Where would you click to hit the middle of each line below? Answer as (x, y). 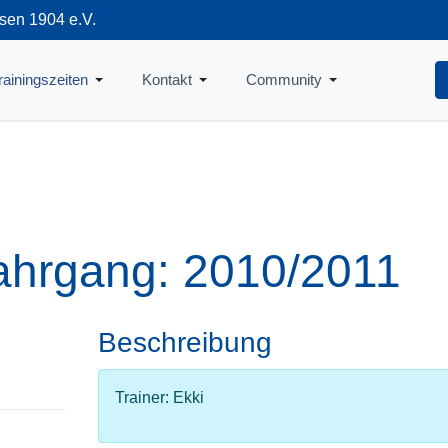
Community (283, 79)
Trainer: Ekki (159, 397)
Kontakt (166, 79)
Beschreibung (184, 342)
